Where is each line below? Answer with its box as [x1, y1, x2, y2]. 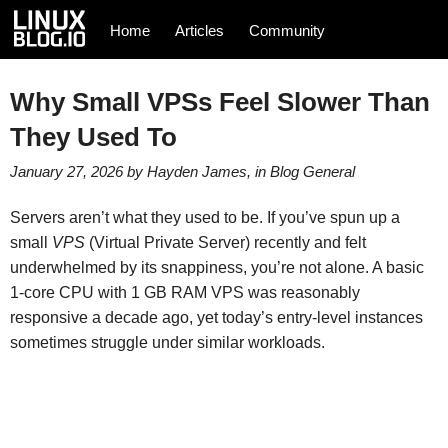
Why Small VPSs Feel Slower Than [9, 87, 430, 116]
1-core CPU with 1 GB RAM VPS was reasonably [9, 284, 360, 302]
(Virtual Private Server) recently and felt [84, 234, 366, 252]
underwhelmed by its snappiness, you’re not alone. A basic [9, 259, 424, 277]
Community [249, 22, 326, 39]
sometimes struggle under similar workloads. [9, 334, 325, 352]
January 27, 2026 [9, 162, 123, 180]
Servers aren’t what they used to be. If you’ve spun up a [9, 209, 400, 227]
